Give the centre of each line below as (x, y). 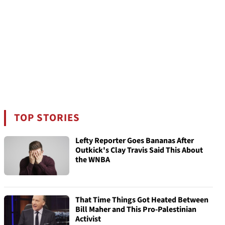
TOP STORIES (47, 118)
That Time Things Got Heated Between (142, 200)
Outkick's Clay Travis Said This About (139, 150)
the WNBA (93, 160)
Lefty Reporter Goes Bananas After (135, 141)
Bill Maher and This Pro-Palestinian (136, 209)
